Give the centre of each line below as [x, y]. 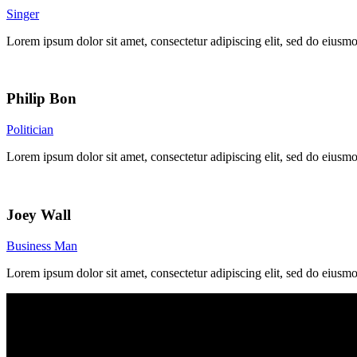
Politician [30, 130]
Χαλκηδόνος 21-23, [57, 327]
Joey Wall [39, 214]
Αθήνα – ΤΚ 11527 [56, 341]
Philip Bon [41, 99]
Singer [23, 14]
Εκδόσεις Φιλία [46, 300]
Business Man [42, 245]
